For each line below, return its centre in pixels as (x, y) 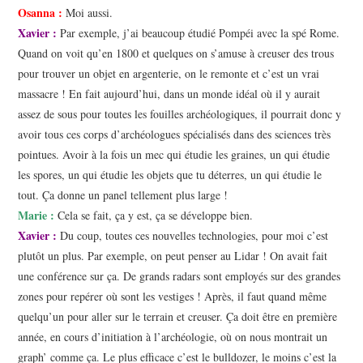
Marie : (38, 216)
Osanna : (41, 13)
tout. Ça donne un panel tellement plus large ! (123, 195)
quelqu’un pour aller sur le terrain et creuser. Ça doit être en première (178, 317)
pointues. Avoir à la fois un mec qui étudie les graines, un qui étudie (174, 155)
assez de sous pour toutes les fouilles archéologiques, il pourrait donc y (180, 114)
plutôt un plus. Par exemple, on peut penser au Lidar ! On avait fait (173, 256)
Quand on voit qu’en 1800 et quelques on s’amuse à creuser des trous (176, 53)
